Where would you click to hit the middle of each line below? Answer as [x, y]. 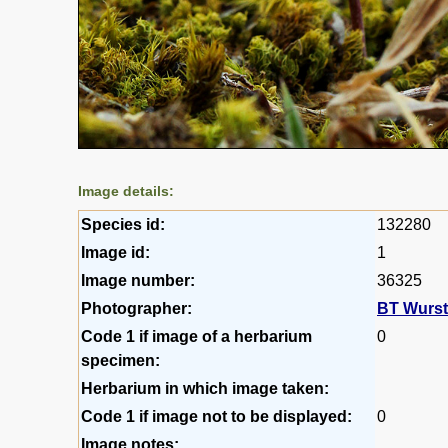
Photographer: [136, 308]
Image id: [115, 252]
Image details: [126, 190]
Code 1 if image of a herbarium [196, 336]
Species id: [123, 224]
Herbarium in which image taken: [205, 388]
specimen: [120, 360]
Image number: [138, 280]
